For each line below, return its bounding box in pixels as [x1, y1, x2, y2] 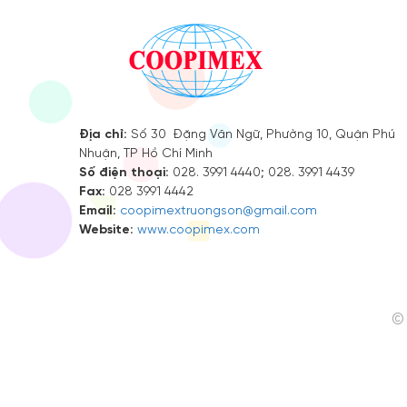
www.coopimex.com [137, 220, 260, 236]
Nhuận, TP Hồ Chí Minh [79, 144, 213, 160]
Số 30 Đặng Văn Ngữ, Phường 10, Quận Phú [127, 124, 395, 141]
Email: [79, 201, 116, 218]
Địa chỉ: [79, 124, 127, 142]
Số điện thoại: [79, 163, 173, 180]
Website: [79, 220, 137, 237]
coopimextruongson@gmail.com [120, 201, 317, 217]
